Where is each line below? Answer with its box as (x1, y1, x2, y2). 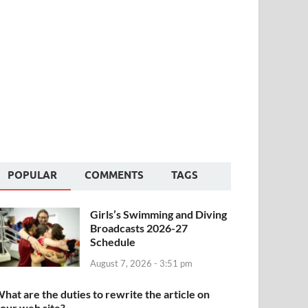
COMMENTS (85, 168, 144, 181)
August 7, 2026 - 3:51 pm (90, 258, 193, 269)
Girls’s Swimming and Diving (90, 207, 228, 221)
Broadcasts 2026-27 (90, 221, 188, 234)
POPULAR (8, 168, 58, 181)
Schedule (90, 234, 136, 248)
